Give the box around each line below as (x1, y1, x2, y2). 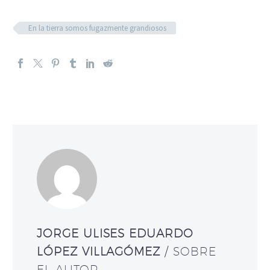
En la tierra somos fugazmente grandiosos (28, 22, 166, 33)
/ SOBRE (165, 244, 216, 258)
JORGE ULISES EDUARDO (37, 226, 193, 240)
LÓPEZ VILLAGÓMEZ (37, 244, 165, 258)
